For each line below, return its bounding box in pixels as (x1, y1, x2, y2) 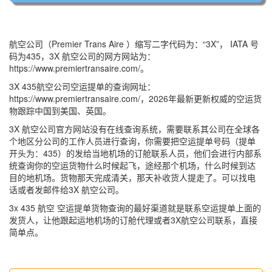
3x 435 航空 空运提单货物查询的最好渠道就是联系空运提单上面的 (9, 201, 261, 214)
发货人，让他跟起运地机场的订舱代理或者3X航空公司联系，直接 (9, 213, 257, 226)
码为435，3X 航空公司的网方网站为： (9, 49, 155, 62)
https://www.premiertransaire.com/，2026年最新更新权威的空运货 (9, 92, 262, 104)
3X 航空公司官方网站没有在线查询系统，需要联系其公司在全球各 (9, 122, 260, 135)
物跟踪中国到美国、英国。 (9, 104, 111, 117)
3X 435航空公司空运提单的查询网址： (9, 80, 155, 92)
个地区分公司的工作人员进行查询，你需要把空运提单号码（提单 (9, 134, 256, 147)
